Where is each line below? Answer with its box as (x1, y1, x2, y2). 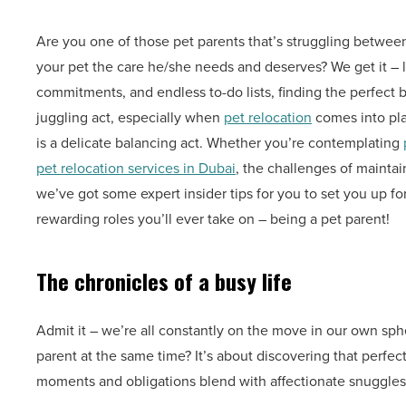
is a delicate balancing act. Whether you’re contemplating (36, 132, 403, 153)
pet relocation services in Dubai (36, 158, 236, 179)
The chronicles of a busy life (36, 265, 292, 298)
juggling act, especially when (36, 107, 224, 128)
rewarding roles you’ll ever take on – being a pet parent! (36, 208, 393, 229)
